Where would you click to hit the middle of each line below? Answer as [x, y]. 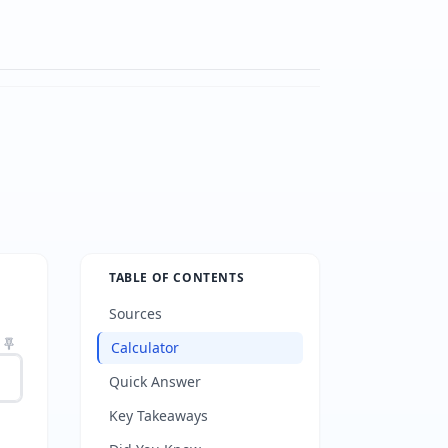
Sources [135, 313]
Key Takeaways [158, 415]
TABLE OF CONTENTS [177, 277]
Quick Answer [155, 381]
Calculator [145, 347]
